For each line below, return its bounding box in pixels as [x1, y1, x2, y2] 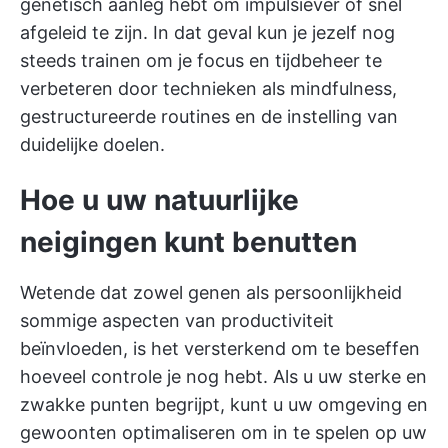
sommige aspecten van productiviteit [20, 310, 334, 331]
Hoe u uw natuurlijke [20, 183, 299, 217]
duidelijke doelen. [20, 134, 165, 155]
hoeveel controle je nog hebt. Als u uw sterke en [20, 366, 427, 387]
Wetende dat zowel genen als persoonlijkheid [20, 282, 402, 303]
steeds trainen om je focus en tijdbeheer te [20, 50, 382, 71]
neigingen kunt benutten [20, 225, 357, 259]
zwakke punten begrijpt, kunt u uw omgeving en [20, 394, 428, 415]
